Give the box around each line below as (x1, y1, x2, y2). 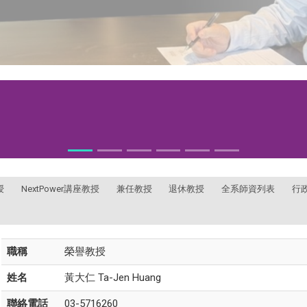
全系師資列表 (221, 184, 275, 195)
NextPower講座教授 (21, 184, 99, 195)
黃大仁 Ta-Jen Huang (64, 271, 161, 284)
